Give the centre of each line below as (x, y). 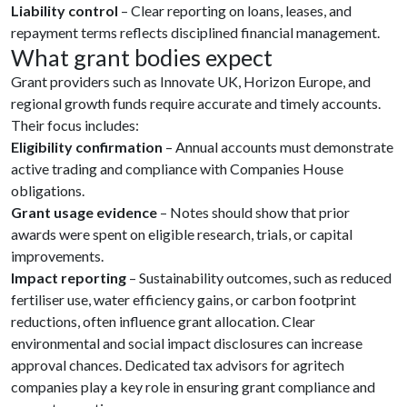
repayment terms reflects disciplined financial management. (195, 32)
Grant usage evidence (84, 212)
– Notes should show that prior (253, 212)
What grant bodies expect (142, 57)
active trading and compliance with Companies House (177, 169)
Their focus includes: (75, 125)
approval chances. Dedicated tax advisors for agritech (178, 365)
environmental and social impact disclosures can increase (187, 343)
